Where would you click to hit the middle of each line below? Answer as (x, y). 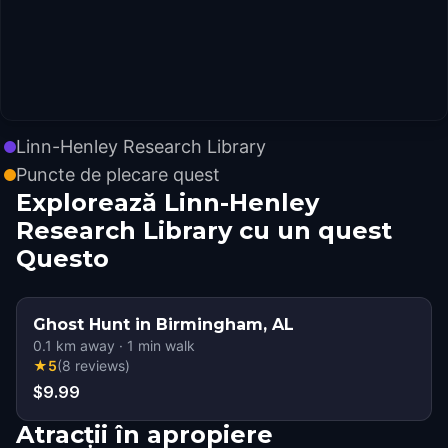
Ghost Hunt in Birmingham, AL (163, 324)
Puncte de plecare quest (118, 174)
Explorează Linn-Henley (167, 202)
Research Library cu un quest (204, 230)
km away (83, 345)
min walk (164, 345)
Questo (62, 258)
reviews (100, 365)
